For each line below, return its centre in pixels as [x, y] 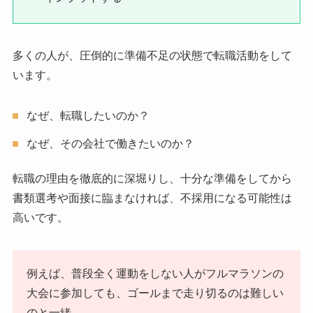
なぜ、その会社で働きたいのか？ [110, 143]
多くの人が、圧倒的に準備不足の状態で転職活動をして [152, 55]
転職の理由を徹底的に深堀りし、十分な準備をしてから [152, 178]
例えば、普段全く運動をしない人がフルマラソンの [155, 273]
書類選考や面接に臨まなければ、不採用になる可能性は [152, 198]
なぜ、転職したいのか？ [88, 115]
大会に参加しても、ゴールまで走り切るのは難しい [155, 293]
